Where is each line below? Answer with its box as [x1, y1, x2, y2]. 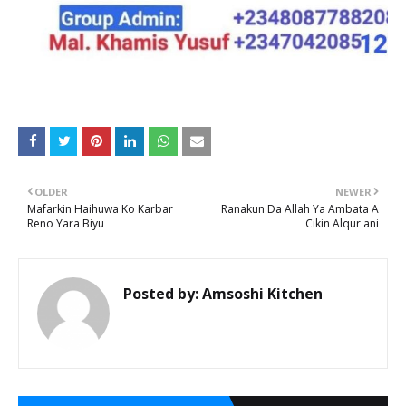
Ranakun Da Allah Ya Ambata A [221, 201, 379, 217]
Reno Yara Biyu [27, 216, 104, 231]
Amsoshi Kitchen [198, 284, 323, 304]
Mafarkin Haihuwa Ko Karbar [27, 201, 173, 217]
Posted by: [123, 284, 198, 304]
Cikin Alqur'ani [305, 216, 379, 231]
